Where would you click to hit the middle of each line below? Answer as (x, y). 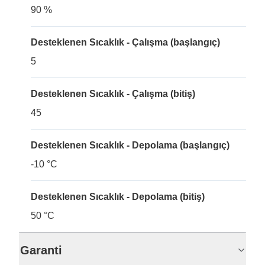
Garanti (41, 250)
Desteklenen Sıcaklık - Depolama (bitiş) (118, 197)
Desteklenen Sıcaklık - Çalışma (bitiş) (113, 94)
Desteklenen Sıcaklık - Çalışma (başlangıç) (125, 42)
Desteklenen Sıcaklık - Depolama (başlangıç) (130, 145)
